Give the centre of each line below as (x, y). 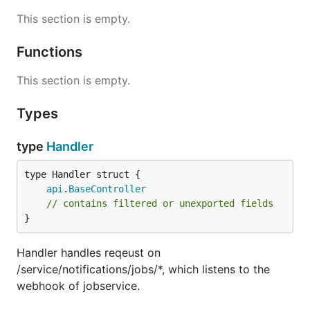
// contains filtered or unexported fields (160, 203)
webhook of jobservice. (78, 286)
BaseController (107, 189)
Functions (51, 52)
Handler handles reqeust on (89, 253)
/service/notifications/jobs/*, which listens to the (143, 269)
